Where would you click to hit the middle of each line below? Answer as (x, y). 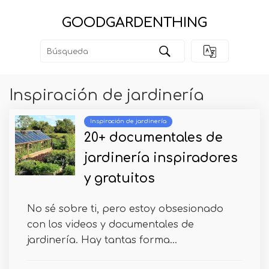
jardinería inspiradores (161, 159)
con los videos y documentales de (110, 225)
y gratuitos (119, 179)
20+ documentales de (153, 138)
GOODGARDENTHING (134, 23)
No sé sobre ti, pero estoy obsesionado (125, 209)
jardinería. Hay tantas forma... (102, 240)
